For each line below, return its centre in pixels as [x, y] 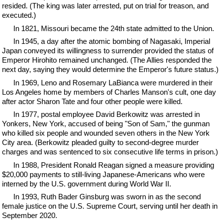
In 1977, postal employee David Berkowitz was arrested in [106, 114]
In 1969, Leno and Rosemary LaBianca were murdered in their [113, 82]
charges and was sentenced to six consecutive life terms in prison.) [110, 152]
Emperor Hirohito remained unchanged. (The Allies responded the [107, 60]
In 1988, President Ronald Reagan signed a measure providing [113, 165]
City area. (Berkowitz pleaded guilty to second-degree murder [101, 142]
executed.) [19, 15]
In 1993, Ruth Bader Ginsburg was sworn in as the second [107, 197]
